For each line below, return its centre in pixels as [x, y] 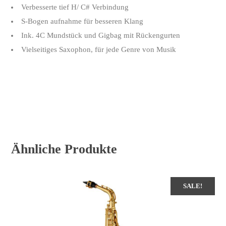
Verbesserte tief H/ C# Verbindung [75, 7]
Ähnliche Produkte [64, 149]
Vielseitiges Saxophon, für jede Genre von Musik [99, 49]
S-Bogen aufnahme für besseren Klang [82, 21]
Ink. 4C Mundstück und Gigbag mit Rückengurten [101, 35]
